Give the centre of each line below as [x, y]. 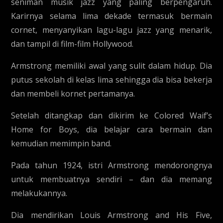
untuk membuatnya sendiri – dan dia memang [111, 179]
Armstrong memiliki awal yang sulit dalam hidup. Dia [111, 66]
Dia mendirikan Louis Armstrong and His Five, [111, 215]
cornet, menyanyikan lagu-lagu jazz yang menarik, [111, 30]
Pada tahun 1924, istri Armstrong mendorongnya [111, 165]
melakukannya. [39, 193]
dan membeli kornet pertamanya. [73, 94]
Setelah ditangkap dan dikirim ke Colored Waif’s [111, 115]
